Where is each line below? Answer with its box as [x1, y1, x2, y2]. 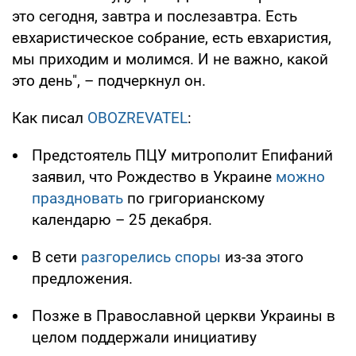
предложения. [32, 269, 133, 288]
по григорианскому [123, 189, 265, 208]
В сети [32, 248, 81, 267]
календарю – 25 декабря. [32, 211, 212, 230]
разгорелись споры [81, 248, 221, 267]
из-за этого [221, 248, 304, 267]
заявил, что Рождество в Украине [32, 168, 276, 187]
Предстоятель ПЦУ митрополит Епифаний [32, 146, 333, 165]
